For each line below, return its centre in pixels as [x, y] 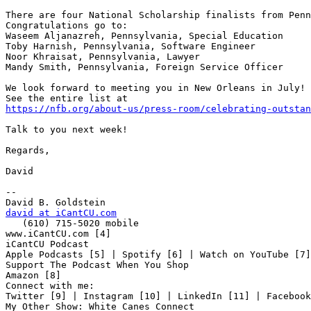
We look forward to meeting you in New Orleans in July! [155, 88]
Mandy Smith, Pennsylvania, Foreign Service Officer [144, 67]
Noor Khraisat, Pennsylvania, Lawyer [103, 57]
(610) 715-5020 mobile [14, 224]
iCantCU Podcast [47, 244]
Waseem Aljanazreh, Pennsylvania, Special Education [144, 36]
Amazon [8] [33, 276]
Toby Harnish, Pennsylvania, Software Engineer [131, 47]
